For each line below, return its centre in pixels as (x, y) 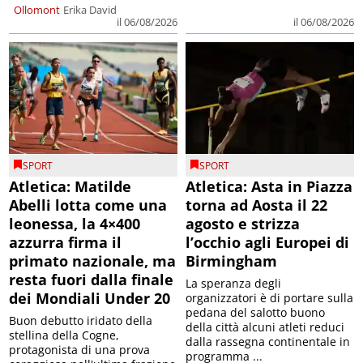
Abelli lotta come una (88, 205)
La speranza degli (233, 284)
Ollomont (37, 9)
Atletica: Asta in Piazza (269, 187)
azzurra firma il (66, 243)
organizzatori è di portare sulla (269, 298)
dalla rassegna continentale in (268, 342)
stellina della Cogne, (64, 335)
